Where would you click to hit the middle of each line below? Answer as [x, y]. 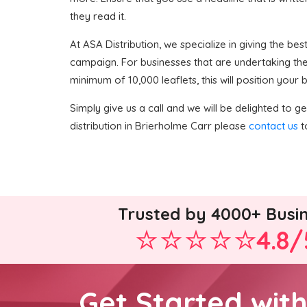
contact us [273, 126]
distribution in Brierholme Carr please [159, 126]
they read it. [98, 16]
